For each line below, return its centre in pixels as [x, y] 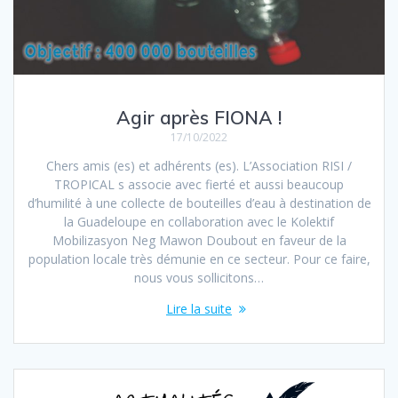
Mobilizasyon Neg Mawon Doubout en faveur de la [199, 241]
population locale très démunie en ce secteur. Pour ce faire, [199, 259]
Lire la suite [199, 309]
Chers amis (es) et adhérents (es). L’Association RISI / [199, 166]
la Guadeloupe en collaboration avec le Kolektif [199, 222]
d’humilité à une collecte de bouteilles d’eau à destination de [199, 203]
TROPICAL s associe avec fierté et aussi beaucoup [199, 185]
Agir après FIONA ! [199, 118]
